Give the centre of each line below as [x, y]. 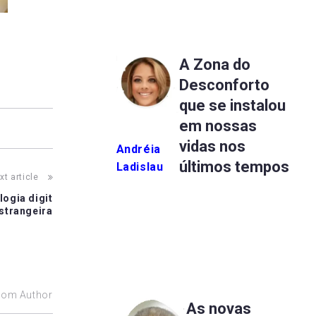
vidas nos [212, 146]
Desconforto [224, 85]
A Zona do [214, 64]
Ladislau [140, 166]
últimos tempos [234, 166]
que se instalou [232, 105]
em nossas [218, 126]
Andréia [138, 149]
